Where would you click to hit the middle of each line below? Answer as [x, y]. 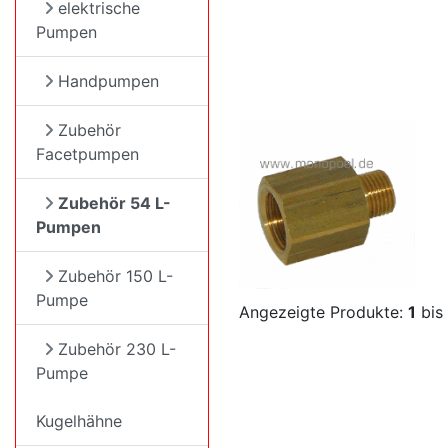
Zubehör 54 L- [114, 203]
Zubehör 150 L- [115, 276]
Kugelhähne [79, 421]
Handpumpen [108, 81]
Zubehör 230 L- [117, 349]
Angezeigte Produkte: [323, 312]
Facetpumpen [87, 154]
